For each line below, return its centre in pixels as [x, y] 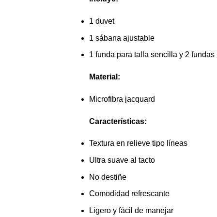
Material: [104, 77]
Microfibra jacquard [122, 99]
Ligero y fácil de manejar [131, 210]
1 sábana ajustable [122, 38]
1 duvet [101, 21]
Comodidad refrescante [129, 194]
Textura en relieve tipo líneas [138, 143]
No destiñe [108, 177]
